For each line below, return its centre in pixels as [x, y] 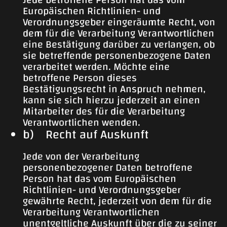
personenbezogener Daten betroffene [108, 168]
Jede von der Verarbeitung [81, 157]
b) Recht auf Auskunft [86, 135]
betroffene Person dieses [80, 78]
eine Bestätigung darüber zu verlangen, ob [119, 45]
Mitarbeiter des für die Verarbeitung [104, 111]
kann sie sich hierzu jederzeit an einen [111, 100]
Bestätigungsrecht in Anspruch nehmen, [114, 89]
